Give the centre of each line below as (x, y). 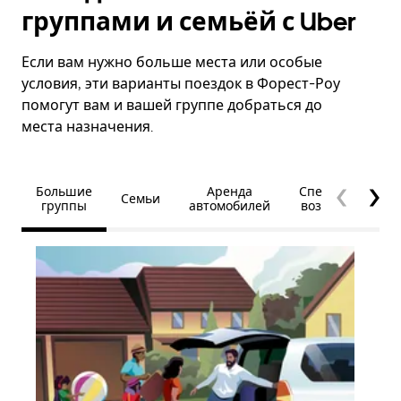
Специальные (342, 192)
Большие (64, 192)
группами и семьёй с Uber (189, 21)
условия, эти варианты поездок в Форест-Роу (181, 84)
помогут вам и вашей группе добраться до (172, 105)
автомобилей (230, 206)
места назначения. (87, 127)
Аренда (230, 192)
